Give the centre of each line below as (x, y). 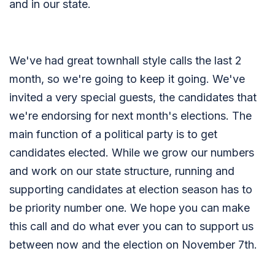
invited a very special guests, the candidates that (133, 97)
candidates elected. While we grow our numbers (132, 153)
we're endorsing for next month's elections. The (130, 116)
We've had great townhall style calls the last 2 (126, 60)
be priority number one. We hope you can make (130, 208)
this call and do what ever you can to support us (131, 226)
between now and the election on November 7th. (133, 245)
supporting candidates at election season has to (131, 189)
